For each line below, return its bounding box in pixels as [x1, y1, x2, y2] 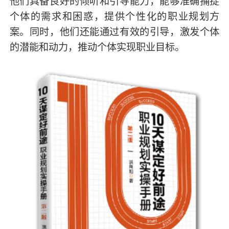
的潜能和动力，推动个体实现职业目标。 [9, 40, 185, 53]
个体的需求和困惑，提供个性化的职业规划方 [9, 10, 220, 22]
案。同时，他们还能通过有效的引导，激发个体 [9, 25, 220, 38]
